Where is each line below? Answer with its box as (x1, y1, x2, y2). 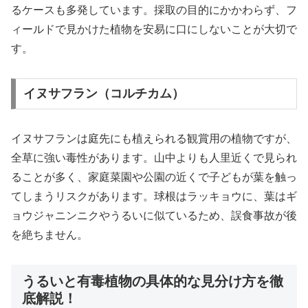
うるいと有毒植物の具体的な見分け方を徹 (22, 274, 283, 289)
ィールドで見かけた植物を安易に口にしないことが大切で (11, 23, 297, 35)
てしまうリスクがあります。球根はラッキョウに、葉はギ (11, 190, 297, 203)
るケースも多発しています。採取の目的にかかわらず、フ (11, 3, 297, 16)
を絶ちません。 (11, 229, 88, 241)
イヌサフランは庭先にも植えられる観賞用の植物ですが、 (11, 133, 297, 145)
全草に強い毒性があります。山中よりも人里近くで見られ (11, 152, 297, 164)
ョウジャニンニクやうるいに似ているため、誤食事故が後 (11, 210, 297, 222)
